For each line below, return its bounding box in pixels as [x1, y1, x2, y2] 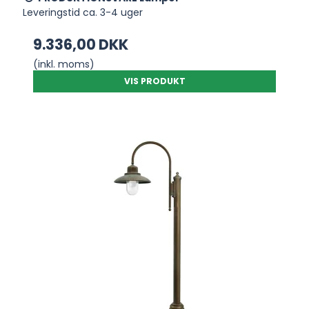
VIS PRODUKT [123, 75, 186, 88]
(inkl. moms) [33, 57, 95, 72]
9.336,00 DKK [33, 34, 129, 55]
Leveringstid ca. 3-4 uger [23, 6, 143, 20]
